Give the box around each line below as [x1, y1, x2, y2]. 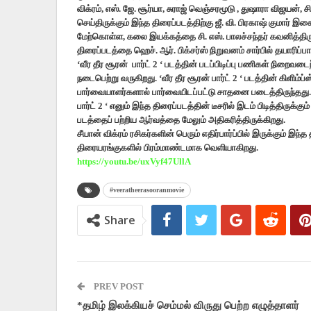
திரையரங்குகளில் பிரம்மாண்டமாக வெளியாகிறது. [77, 142, 258, 153]
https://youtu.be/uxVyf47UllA [77, 156, 191, 167]
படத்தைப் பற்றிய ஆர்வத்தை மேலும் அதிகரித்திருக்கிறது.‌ [77, 115, 285, 126]
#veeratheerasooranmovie [110, 186, 184, 194]
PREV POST [92, 281, 144, 292]
